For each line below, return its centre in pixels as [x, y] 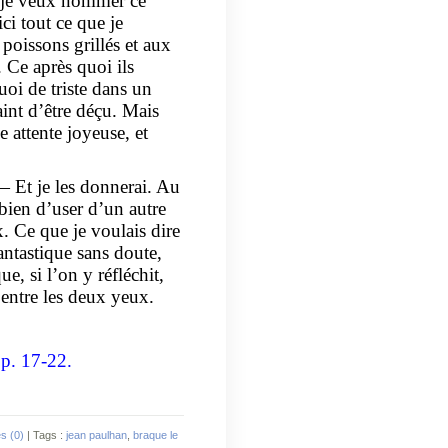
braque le [155, 434]
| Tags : [45, 434]
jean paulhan [96, 434]
